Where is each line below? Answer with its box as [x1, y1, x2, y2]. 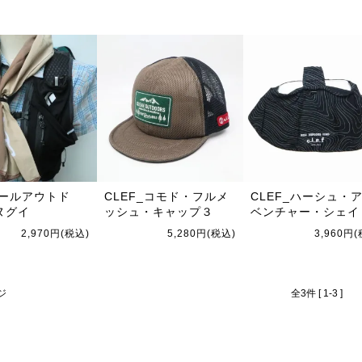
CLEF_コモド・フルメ [103, 189, 229, 203]
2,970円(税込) [20, 227, 90, 239]
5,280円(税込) [167, 227, 237, 239]
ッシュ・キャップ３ [103, 204, 213, 218]
